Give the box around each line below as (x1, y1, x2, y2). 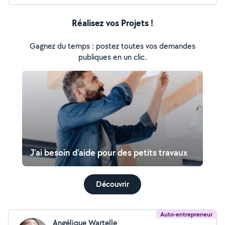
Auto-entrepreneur (160, 210, 212, 218)
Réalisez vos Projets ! (72, 17, 153, 29)
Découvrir (96, 179, 129, 189)
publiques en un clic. (78, 52, 147, 62)
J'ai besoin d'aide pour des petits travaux (30, 147, 187, 158)
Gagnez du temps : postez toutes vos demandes (30, 41, 195, 51)
